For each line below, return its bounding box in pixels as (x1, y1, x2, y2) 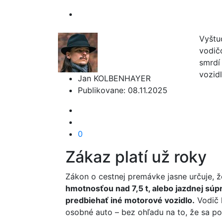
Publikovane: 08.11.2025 (78, 85, 167, 95)
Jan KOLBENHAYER (78, 73, 151, 83)
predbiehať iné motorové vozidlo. (65, 195, 195, 205)
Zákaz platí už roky (65, 147, 207, 166)
